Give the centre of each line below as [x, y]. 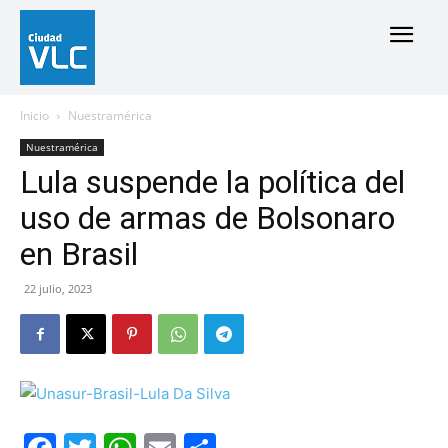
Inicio [34, 115]
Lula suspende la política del [212, 182]
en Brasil [79, 254]
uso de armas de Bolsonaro [207, 218]
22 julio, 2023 [58, 288]
